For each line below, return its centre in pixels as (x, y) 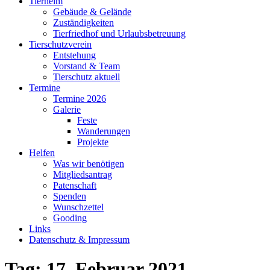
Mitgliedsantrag (83, 174)
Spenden (70, 196)
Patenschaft (75, 185)
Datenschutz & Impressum (79, 240)
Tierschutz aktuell (86, 77)
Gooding (70, 218)
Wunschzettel (78, 207)
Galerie (67, 109)
